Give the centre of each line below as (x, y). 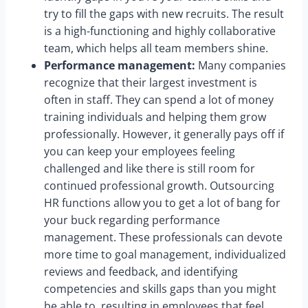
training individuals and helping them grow (155, 117)
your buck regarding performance (132, 220)
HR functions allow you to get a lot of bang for (162, 203)
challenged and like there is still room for (150, 169)
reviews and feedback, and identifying (141, 272)
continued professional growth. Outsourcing (159, 186)
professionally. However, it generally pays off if (164, 134)
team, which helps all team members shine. (156, 48)
